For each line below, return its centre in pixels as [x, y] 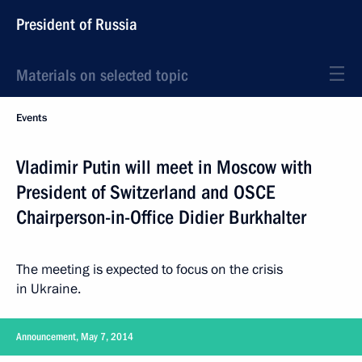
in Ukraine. [48, 289]
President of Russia [77, 24]
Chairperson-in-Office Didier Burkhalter [161, 217]
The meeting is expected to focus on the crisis [149, 269]
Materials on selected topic [102, 75]
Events [32, 118]
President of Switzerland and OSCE [145, 192]
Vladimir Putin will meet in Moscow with [164, 167]
